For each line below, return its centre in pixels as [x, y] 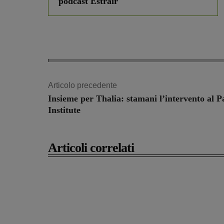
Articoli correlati [91, 148]
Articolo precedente [82, 85]
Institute [64, 110]
